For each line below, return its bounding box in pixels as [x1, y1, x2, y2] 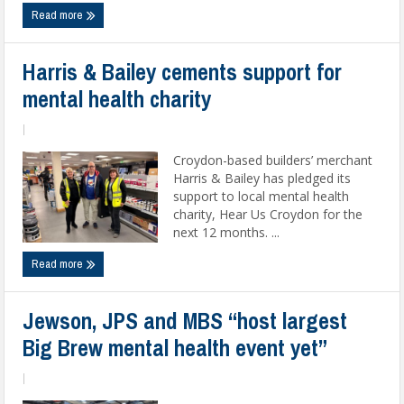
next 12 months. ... [173, 224, 280, 241]
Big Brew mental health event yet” [23, 333, 328, 363]
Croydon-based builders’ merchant [173, 151, 373, 169]
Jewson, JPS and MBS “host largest [23, 306, 348, 336]
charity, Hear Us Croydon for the [173, 206, 363, 223]
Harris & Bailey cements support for [23, 57, 343, 87]
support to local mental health [173, 188, 350, 205]
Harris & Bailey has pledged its [173, 170, 352, 187]
